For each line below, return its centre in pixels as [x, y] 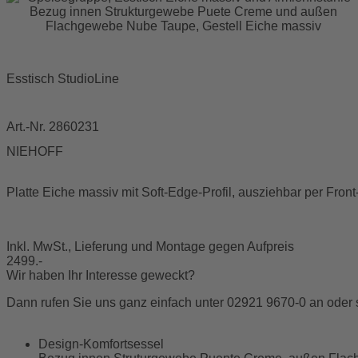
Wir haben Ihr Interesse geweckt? [101, 275]
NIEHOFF [35, 151]
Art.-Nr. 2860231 [53, 127]
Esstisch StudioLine [63, 79]
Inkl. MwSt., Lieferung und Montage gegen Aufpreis [150, 246]
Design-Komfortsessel [101, 344]
